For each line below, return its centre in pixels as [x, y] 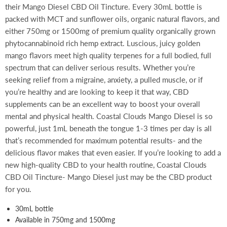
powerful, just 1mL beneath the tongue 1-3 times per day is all [108, 128]
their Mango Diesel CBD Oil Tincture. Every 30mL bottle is [104, 7]
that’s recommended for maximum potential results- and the [104, 140]
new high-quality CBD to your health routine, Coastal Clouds [106, 165]
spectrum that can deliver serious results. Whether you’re [100, 67]
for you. [18, 189]
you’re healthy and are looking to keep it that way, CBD [97, 92]
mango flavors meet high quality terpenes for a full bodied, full [108, 55]
